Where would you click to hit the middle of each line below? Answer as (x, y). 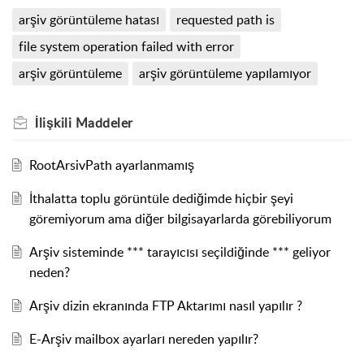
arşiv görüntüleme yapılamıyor (225, 73)
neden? (49, 272)
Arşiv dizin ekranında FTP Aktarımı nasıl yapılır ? (165, 305)
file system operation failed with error (126, 46)
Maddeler (104, 122)
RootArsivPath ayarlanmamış (111, 165)
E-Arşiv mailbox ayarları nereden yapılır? (143, 338)
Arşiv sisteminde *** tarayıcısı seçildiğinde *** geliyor (180, 251)
